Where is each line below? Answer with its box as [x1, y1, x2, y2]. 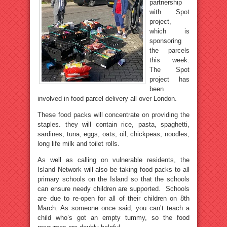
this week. [149, 56, 190, 64]
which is [149, 27, 190, 35]
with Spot [149, 8, 190, 16]
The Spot [149, 66, 190, 73]
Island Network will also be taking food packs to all [37, 166, 190, 173]
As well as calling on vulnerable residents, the [37, 156, 190, 164]
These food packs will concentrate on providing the [37, 111, 190, 119]
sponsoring [149, 37, 181, 45]
